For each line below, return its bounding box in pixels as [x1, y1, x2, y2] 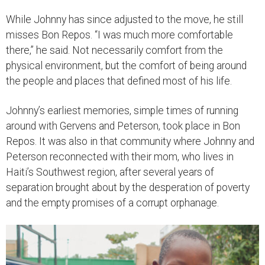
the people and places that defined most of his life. [6, 75, 232, 87]
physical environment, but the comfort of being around [6, 59, 247, 72]
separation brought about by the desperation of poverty [6, 181, 250, 193]
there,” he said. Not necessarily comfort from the [6, 44, 223, 56]
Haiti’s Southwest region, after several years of [6, 166, 214, 178]
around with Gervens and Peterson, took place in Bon [6, 119, 240, 132]
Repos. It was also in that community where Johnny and [6, 135, 254, 147]
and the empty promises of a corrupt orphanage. [6, 196, 219, 209]
